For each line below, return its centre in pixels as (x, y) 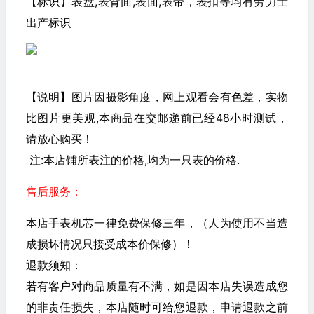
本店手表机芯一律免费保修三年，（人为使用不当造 (157, 223)
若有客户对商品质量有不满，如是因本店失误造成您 (157, 286)
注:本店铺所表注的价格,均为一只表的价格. (132, 160)
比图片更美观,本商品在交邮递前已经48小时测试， (157, 118)
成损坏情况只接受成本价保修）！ (110, 244)
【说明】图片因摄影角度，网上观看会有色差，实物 (157, 97)
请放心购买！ (59, 139)
